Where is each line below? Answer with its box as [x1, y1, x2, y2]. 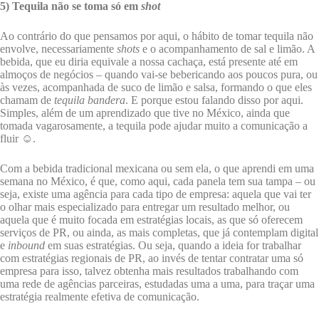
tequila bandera [54, 94, 125, 107]
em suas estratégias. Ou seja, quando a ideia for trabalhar [45, 239, 301, 252]
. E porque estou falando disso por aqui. [125, 94, 303, 107]
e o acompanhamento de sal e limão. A [140, 43, 315, 56]
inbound [8, 239, 45, 252]
